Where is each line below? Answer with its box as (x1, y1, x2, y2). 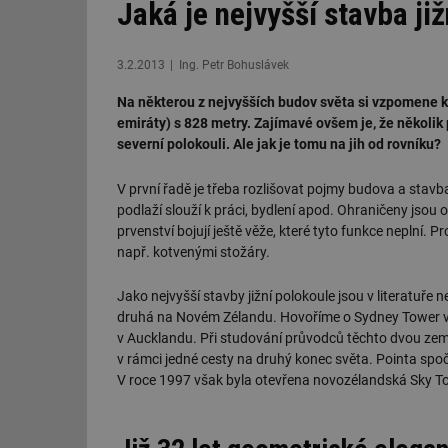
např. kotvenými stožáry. (117, 243, 270, 260)
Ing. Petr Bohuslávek (178, 57, 289, 72)
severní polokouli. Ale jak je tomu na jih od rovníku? (117, 135, 441, 152)
